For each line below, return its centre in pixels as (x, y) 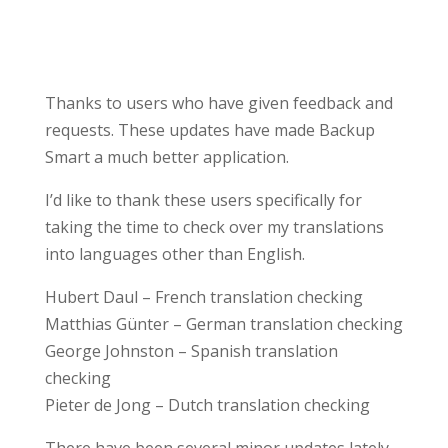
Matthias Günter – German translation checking (223, 324)
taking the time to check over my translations (214, 227)
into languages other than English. (174, 254)
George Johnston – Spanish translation (191, 351)
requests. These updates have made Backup (209, 130)
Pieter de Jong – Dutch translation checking (207, 405)
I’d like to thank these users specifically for (203, 200)
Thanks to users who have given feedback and (218, 103)
